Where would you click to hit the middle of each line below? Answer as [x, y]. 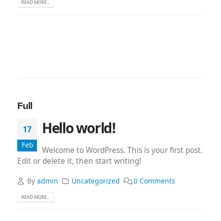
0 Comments [155, 181]
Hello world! [79, 128]
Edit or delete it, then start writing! [79, 161]
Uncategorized [96, 181]
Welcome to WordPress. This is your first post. [122, 150]
